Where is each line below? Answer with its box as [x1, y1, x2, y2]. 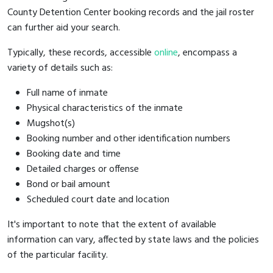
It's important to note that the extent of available [7, 216, 216, 233]
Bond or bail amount [27, 176, 110, 193]
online [154, 44, 178, 61]
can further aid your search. [7, 19, 120, 36]
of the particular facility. [7, 247, 108, 263]
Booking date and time [27, 146, 121, 162]
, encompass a [178, 44, 237, 61]
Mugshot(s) [27, 115, 75, 132]
